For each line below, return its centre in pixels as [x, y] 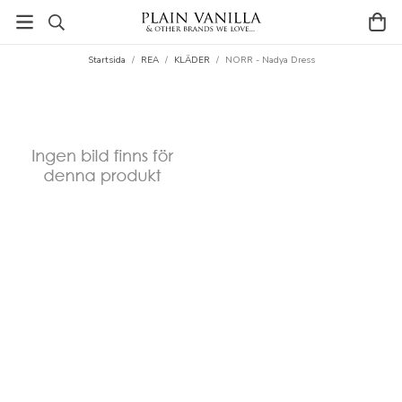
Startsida [106, 60]
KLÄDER [192, 60]
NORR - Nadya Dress [270, 60]
